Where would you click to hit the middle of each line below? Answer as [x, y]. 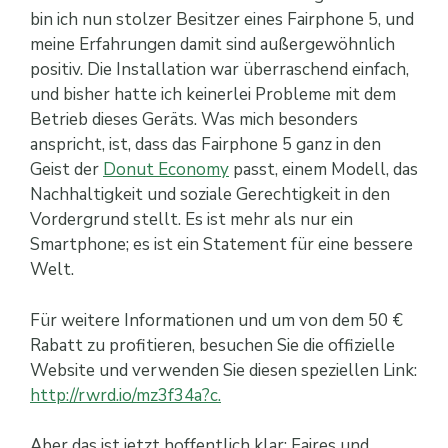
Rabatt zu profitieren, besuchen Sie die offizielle [212, 345]
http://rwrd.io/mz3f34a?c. [125, 395]
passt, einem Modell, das [323, 170]
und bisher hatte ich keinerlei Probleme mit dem [213, 95]
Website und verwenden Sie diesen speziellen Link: [223, 370]
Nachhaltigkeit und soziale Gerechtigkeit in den [210, 195]
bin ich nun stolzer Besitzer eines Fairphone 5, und [222, 20]
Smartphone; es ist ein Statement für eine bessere [221, 245]
